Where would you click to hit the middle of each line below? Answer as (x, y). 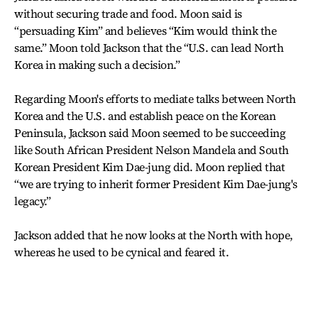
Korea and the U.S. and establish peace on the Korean (145, 115)
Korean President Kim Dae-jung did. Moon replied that (150, 166)
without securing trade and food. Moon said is (128, 13)
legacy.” (33, 201)
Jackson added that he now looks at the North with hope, (154, 235)
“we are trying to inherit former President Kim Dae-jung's (156, 183)
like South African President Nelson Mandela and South (152, 149)
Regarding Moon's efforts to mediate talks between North (155, 98)
